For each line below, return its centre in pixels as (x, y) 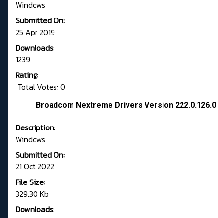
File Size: (30, 182)
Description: (36, 128)
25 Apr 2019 (35, 32)
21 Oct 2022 (35, 167)
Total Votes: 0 (40, 87)
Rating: (27, 75)
